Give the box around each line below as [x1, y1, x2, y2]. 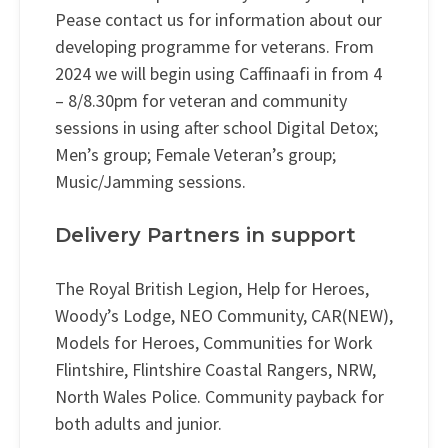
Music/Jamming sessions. [55, 170, 250, 194]
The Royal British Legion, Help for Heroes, [55, 277, 369, 301]
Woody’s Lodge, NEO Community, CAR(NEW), [55, 304, 393, 328]
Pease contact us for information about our [55, 8, 382, 32]
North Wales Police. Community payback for [55, 385, 384, 409]
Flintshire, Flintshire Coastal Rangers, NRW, [55, 358, 376, 382]
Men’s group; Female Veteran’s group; [55, 143, 336, 167]
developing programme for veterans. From [55, 35, 374, 59]
